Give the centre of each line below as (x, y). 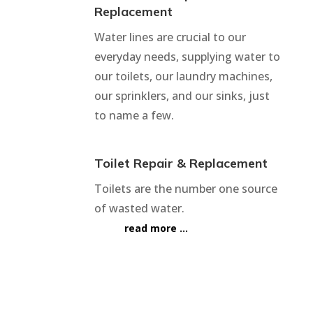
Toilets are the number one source (185, 188)
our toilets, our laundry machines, (183, 76)
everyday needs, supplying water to (187, 56)
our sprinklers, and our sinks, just (182, 95)
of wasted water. (140, 208)
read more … (156, 228)
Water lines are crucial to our (170, 37)
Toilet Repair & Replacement (181, 163)
